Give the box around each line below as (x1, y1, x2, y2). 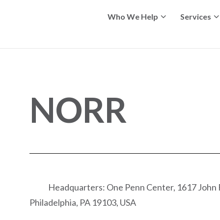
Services (180, 12, 211, 21)
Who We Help (108, 12, 158, 21)
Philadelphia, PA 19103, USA (29, 197, 136, 208)
